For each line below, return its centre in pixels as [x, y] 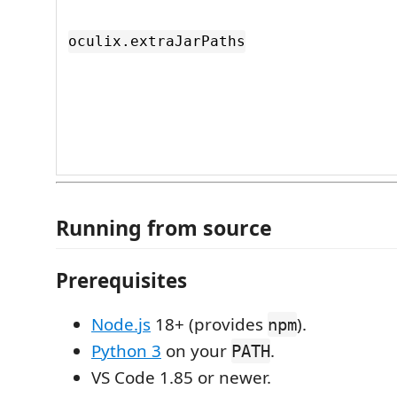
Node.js [121, 324]
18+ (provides [209, 324]
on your [196, 351]
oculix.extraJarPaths [157, 42]
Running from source [164, 228]
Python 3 [126, 351]
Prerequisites [121, 280]
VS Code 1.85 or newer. [181, 378]
